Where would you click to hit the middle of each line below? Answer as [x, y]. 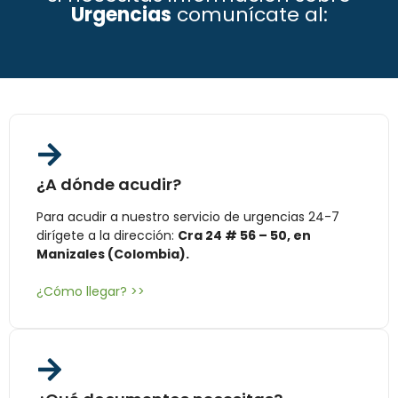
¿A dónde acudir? [109, 185]
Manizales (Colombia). [113, 255]
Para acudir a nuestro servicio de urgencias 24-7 [188, 217]
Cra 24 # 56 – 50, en [244, 236]
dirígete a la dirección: [107, 236]
